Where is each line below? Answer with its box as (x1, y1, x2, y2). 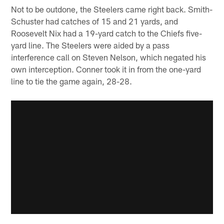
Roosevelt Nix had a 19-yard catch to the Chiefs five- (11, 28, 202, 38)
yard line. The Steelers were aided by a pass (11, 40, 170, 50)
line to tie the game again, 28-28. (11, 76, 132, 86)
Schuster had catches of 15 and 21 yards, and (11, 16, 178, 26)
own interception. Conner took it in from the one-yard (11, 64, 201, 74)
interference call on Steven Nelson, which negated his (11, 52, 206, 62)
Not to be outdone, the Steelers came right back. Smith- (11, 4, 213, 14)
